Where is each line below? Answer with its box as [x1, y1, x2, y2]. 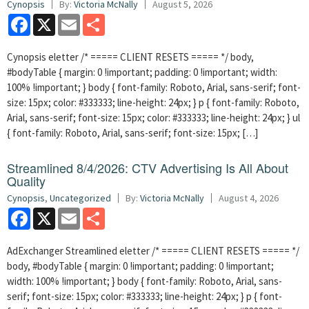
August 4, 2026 [219, 192, 279, 204]
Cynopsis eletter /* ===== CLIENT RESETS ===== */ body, [7, 50, 254, 63]
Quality [7, 172, 46, 190]
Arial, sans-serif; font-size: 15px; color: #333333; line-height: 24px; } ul [7, 111, 300, 124]
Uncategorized [50, 192, 111, 204]
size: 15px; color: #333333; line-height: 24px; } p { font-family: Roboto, [7, 96, 299, 109]
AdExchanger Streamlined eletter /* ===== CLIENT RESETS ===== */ [7, 244, 299, 257]
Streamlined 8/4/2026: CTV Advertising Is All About [7, 159, 288, 177]
